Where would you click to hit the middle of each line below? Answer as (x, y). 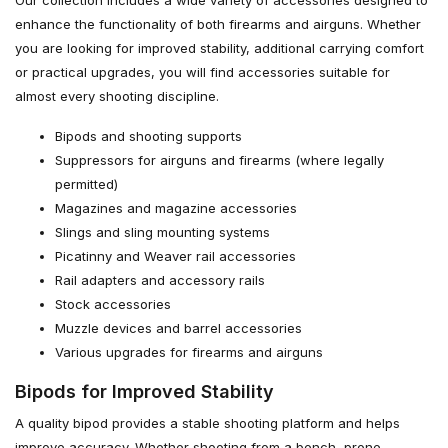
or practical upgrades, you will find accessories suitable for (202, 72)
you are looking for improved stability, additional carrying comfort (219, 48)
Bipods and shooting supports (148, 136)
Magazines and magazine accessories (176, 208)
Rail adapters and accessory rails (160, 280)
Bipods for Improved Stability (144, 391)
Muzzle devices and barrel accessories (178, 328)
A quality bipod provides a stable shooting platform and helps (207, 423)
